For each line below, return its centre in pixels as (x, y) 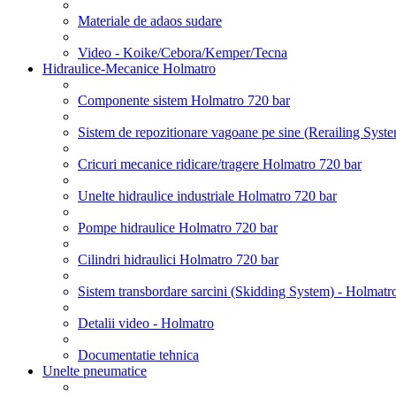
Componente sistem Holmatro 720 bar (184, 100)
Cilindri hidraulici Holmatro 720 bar (178, 259)
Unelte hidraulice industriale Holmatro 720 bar (207, 195)
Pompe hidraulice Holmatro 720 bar (178, 227)
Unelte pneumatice (95, 370)
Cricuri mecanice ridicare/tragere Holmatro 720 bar (220, 164)
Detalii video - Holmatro (146, 323)
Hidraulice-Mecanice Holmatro (129, 68)
